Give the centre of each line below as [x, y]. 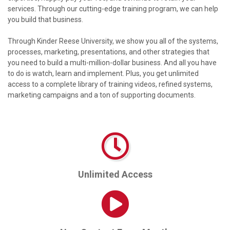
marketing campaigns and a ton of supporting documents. [103, 95]
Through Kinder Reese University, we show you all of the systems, [113, 41]
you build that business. [47, 20]
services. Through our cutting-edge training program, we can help [113, 9]
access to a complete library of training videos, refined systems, [110, 84]
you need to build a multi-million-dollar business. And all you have [112, 63]
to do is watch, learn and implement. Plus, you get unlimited [103, 73]
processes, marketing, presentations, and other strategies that [109, 52]
